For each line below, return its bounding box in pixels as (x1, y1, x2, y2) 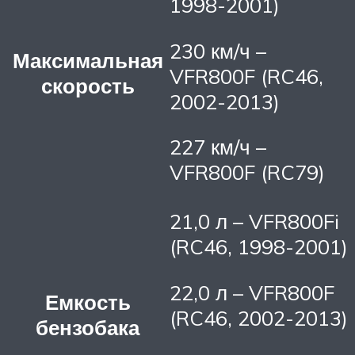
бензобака (36, 315, 139, 341)
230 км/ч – (170, 37, 266, 63)
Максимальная (12, 48, 163, 74)
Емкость (44, 289, 131, 315)
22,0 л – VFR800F (170, 279, 334, 305)
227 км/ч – (170, 134, 266, 160)
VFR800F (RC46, (170, 63, 323, 89)
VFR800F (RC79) (170, 159, 325, 185)
